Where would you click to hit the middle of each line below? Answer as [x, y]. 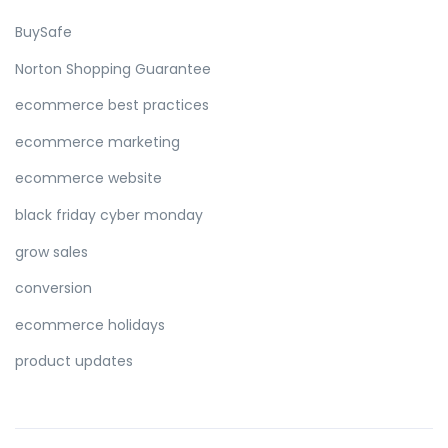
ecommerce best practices [112, 105]
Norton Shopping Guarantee [113, 68]
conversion [53, 288]
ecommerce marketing [97, 141]
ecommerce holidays [90, 324]
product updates [74, 361]
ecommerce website [88, 178]
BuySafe [43, 32]
